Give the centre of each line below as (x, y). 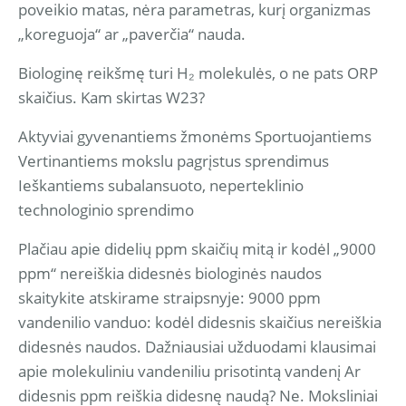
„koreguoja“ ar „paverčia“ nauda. (132, 34)
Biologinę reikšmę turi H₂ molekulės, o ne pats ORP (198, 73)
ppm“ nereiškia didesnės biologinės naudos (170, 273)
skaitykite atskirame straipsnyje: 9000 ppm (169, 298)
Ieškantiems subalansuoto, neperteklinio (161, 185)
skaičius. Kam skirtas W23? (111, 97)
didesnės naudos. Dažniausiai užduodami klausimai (197, 347)
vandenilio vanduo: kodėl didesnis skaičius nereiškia (200, 322)
